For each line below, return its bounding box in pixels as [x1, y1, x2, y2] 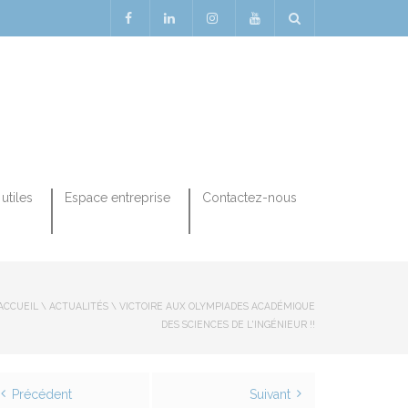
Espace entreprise [65, 190, 170, 205]
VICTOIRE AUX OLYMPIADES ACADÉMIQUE [119, 301, 315, 311]
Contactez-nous [202, 190, 297, 205]
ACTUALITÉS [49, 301, 108, 311]
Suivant [250, 387, 291, 402]
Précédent [12, 387, 72, 402]
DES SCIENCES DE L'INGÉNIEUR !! [161, 319, 315, 330]
